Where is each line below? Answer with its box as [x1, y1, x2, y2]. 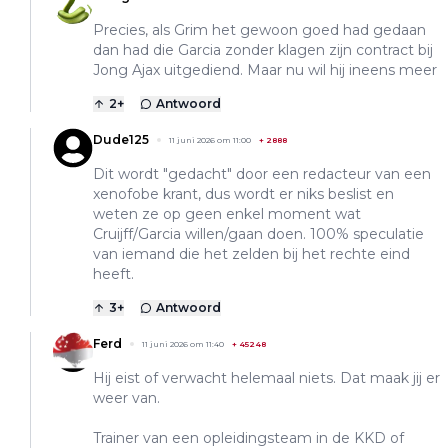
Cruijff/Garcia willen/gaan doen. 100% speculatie [93, 225, 424, 244]
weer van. [93, 389, 160, 408]
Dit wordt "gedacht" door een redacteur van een [93, 165, 431, 184]
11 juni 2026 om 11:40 [142, 339, 224, 350]
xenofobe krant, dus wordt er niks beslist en [93, 185, 394, 204]
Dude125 [93, 132, 149, 148]
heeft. [93, 265, 134, 284]
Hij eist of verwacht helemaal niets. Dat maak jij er [93, 369, 440, 388]
